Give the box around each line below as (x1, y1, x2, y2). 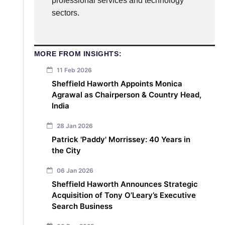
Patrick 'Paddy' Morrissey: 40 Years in (51, 135, 190, 145)
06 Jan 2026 (55, 167, 93, 175)
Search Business (51, 201, 115, 211)
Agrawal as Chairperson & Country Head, (51, 90, 201, 100)
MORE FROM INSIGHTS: (34, 50, 122, 58)
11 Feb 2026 (55, 66, 92, 74)
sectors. (51, 9, 79, 17)
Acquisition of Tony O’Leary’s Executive (51, 190, 196, 200)
